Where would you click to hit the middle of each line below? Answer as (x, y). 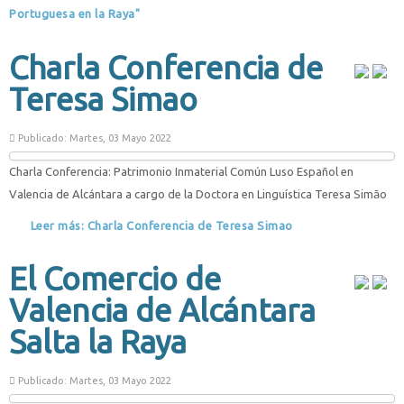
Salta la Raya (98, 342)
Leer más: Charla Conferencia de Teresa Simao (160, 225)
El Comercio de (115, 279)
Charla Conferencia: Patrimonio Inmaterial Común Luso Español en (181, 171)
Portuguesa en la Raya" (74, 14)
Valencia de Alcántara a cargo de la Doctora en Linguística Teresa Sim (191, 193)
